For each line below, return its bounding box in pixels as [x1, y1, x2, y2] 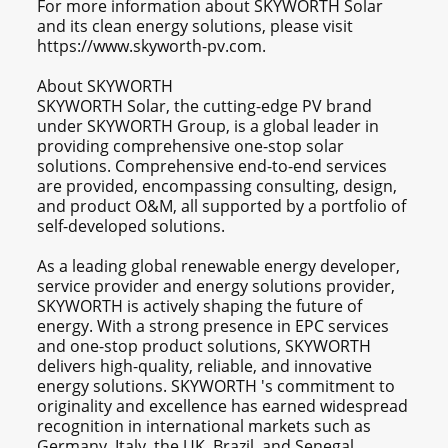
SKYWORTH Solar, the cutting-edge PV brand [37, 95, 373, 118]
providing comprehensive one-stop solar [37, 135, 345, 158]
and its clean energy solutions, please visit [37, 15, 354, 38]
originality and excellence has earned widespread [37, 395, 409, 418]
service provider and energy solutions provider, [37, 275, 396, 298]
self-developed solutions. [37, 215, 226, 238]
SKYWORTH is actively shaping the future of [37, 295, 363, 318]
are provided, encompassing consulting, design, [37, 175, 398, 198]
